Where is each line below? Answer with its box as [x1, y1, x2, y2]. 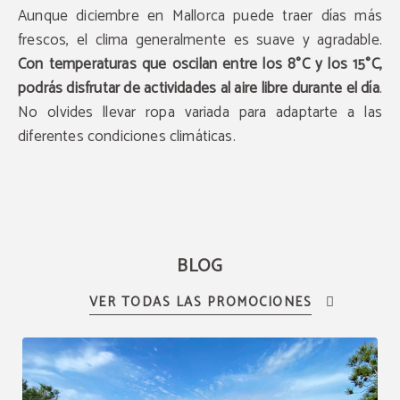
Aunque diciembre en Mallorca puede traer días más [18, 4, 382, 29]
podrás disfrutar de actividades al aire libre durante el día [18, 76, 379, 101]
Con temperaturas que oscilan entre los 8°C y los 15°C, [18, 52, 382, 77]
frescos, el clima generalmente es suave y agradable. [18, 28, 382, 53]
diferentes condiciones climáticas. [18, 124, 236, 149]
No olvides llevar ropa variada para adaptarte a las [18, 100, 382, 125]
